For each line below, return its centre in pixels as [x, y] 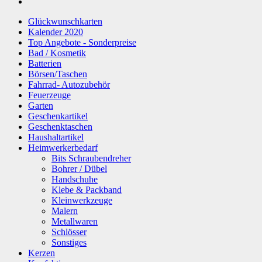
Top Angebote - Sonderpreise [82, 42]
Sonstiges [69, 242]
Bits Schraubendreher [91, 158]
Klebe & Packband [87, 189]
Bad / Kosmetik [57, 53]
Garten [41, 105]
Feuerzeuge [49, 95]
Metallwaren [75, 221]
